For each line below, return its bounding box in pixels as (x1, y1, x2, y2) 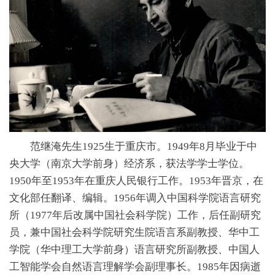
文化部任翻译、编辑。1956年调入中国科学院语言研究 (9, 192, 261, 204)
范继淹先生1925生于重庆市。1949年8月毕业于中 (9, 140, 257, 152)
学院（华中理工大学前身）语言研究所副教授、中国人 (9, 243, 260, 255)
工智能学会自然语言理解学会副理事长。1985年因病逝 (9, 260, 261, 273)
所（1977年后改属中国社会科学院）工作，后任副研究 (9, 209, 261, 221)
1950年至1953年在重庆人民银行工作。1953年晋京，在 (9, 174, 263, 187)
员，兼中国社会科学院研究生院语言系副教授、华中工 (9, 226, 260, 238)
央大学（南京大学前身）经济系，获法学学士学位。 (9, 157, 249, 169)
